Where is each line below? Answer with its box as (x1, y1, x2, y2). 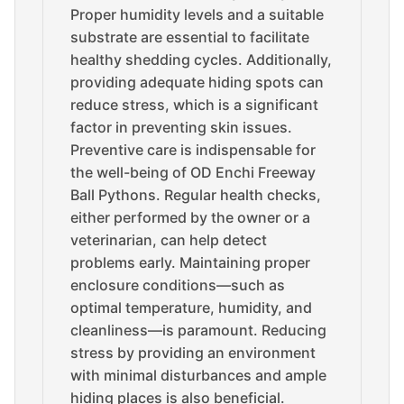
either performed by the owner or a (70, 208, 310, 226)
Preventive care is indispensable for (70, 141, 316, 159)
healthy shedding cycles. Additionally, (70, 50, 332, 69)
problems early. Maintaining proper (70, 253, 310, 271)
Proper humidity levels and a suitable (70, 5, 324, 23)
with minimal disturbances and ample (70, 366, 326, 384)
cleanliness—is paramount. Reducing (70, 321, 326, 339)
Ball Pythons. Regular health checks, (70, 186, 321, 204)
